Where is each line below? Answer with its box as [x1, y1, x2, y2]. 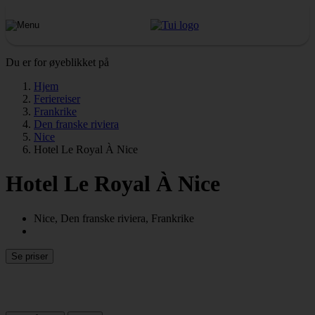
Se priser [11, 250, 48, 262]
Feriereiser [34, 93, 80, 105]
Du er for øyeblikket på [6, 56, 109, 68]
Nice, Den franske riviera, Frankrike [34, 212, 194, 224]
